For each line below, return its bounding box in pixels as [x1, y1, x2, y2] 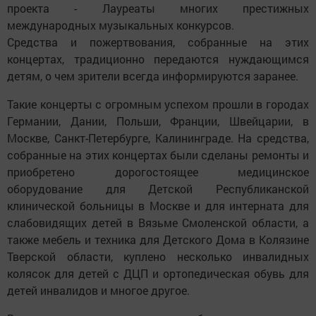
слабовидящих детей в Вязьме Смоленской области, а [7, 215, 309, 230]
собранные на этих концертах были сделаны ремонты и [7, 147, 309, 162]
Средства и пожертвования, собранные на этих [7, 35, 309, 49]
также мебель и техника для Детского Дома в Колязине [7, 232, 309, 247]
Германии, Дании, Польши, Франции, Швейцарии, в [7, 114, 309, 128]
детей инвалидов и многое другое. [7, 283, 190, 298]
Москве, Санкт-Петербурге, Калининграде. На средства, [7, 130, 309, 145]
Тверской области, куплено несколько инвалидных [7, 249, 309, 264]
